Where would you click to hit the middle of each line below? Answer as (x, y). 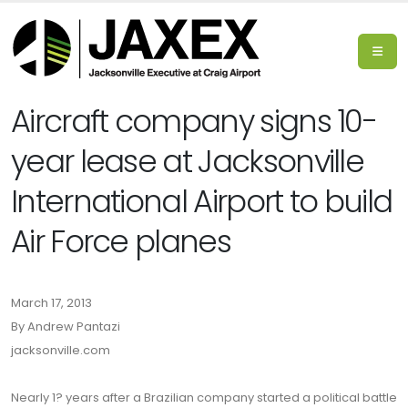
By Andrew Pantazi (66, 326)
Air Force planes (121, 242)
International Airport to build (202, 202)
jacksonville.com (61, 350)
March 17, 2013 (51, 303)
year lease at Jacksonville (188, 162)
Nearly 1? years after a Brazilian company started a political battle (204, 398)
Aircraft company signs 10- (194, 122)
